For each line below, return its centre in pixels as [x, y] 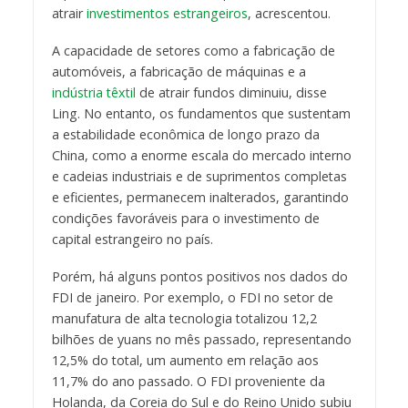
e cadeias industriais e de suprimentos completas [199, 176]
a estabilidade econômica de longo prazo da [185, 134]
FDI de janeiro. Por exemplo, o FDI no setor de [192, 297]
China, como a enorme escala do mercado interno [201, 155]
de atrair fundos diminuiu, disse [231, 92]
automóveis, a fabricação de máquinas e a [178, 71]
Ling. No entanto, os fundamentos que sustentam [201, 113]
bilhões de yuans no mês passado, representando [201, 339]
